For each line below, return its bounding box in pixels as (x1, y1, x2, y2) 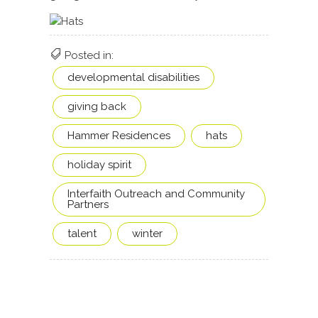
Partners (67, 198, 109, 212)
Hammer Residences (67, 129, 170, 143)
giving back (67, 100, 126, 114)
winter (131, 227, 163, 241)
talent (67, 227, 97, 241)
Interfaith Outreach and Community (67, 187, 245, 201)
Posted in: (64, 49, 114, 62)
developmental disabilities (67, 71, 199, 84)
